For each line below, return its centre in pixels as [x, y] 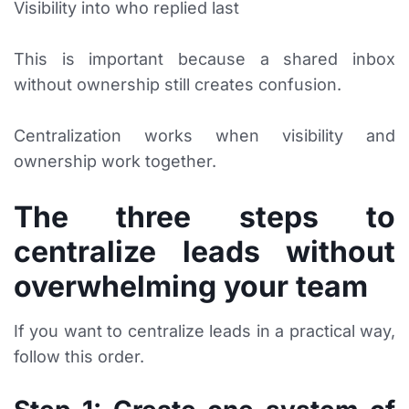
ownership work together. [115, 162]
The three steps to [204, 217]
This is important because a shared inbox [204, 59]
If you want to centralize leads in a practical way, [204, 331]
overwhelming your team [191, 287]
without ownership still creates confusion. [178, 85]
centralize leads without [204, 252]
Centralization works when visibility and [204, 136]
